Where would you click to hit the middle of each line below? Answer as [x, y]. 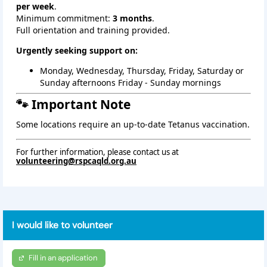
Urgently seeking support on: [77, 51]
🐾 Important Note [73, 105]
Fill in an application [63, 258]
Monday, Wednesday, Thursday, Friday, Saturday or [142, 71]
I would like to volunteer [62, 226]
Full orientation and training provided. [93, 30]
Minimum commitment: [64, 18]
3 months [132, 18]
